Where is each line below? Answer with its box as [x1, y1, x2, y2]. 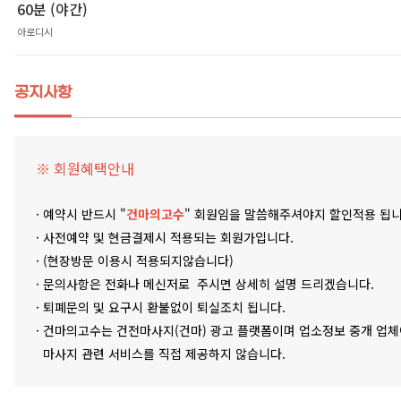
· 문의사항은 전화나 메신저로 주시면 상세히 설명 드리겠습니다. [36, 275, 374, 294]
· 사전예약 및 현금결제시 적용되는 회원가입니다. [36, 228, 294, 247]
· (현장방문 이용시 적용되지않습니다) [36, 252, 234, 270]
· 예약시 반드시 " [36, 205, 126, 224]
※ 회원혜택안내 [36, 158, 134, 180]
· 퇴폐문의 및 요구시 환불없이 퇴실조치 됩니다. [36, 298, 289, 317]
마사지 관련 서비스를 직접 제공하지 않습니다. [36, 345, 286, 363]
